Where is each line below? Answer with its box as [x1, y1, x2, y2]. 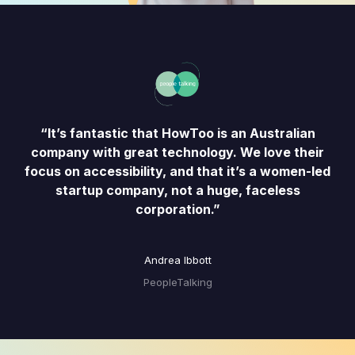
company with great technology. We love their [31, 144, 324, 161]
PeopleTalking [143, 276, 212, 289]
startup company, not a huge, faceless [55, 182, 300, 199]
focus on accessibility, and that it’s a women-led [25, 163, 330, 180]
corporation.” [135, 201, 220, 218]
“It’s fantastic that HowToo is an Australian [40, 125, 315, 142]
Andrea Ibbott [143, 254, 212, 267]
